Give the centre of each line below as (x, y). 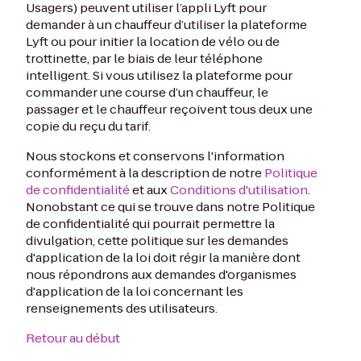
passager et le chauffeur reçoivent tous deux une (169, 109)
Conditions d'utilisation (239, 190)
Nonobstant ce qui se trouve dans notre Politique (170, 207)
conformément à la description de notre (145, 173)
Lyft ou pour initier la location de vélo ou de (153, 41)
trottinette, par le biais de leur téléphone (144, 58)
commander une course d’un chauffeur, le (147, 92)
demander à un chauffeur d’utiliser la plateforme (166, 25)
